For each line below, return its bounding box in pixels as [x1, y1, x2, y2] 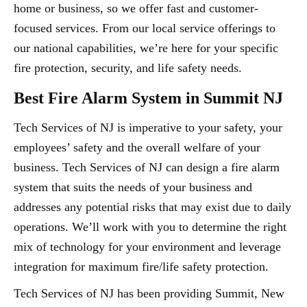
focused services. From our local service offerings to [14, 21, 275, 35]
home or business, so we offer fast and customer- [14, 1, 258, 15]
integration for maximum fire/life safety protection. [14, 260, 269, 273]
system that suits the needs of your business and [14, 180, 252, 194]
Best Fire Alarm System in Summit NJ [14, 89, 283, 107]
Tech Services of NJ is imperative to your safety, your [14, 121, 282, 134]
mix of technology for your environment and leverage [14, 240, 281, 254]
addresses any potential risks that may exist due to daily [14, 200, 291, 214]
